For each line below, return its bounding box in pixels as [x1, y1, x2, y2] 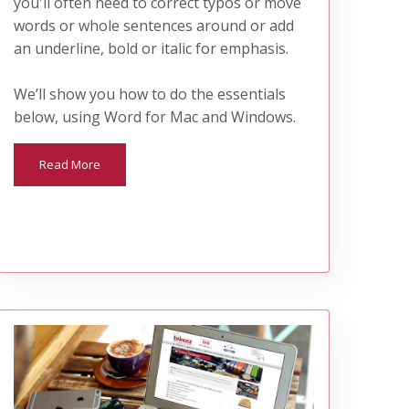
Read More [38, 155, 100, 173]
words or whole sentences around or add [13, 15, 294, 36]
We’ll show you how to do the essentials [13, 83, 286, 104]
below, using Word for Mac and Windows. [13, 106, 296, 127]
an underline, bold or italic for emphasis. [13, 37, 288, 58]
